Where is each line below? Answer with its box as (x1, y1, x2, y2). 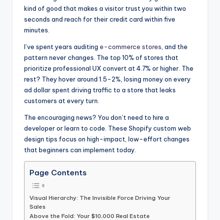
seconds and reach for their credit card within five (24, 15, 175, 24)
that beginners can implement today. (24, 146, 136, 154)
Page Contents (29, 168, 86, 177)
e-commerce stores (100, 43, 162, 51)
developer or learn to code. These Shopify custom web (24, 124, 191, 133)
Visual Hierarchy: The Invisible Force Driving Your (29, 194, 170, 201)
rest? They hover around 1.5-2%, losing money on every (24, 75, 191, 83)
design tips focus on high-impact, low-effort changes (24, 135, 190, 143)
